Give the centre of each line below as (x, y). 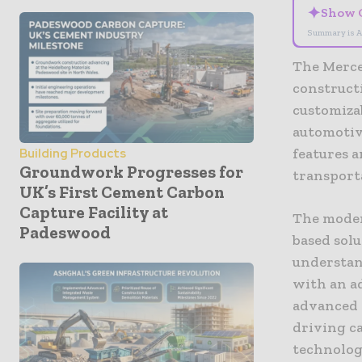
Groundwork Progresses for (131, 172)
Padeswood (65, 233)
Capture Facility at (94, 213)
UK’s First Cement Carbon (122, 192)
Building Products (73, 154)
